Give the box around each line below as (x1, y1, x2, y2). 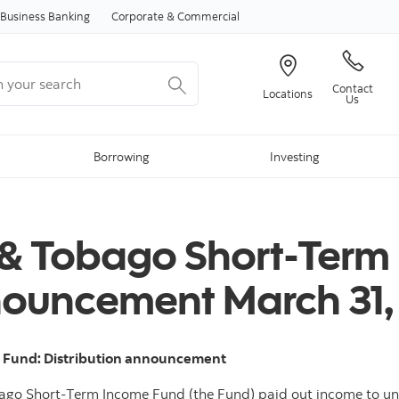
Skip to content (151, 2, 248, 20)
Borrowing (94, 148, 150, 166)
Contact (331, 80, 373, 95)
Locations (262, 85, 313, 101)
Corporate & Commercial (111, 8, 240, 23)
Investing (269, 148, 319, 166)
